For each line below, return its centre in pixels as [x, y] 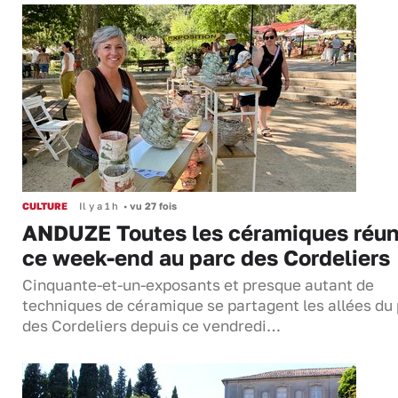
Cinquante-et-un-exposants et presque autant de [198, 285]
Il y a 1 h [99, 205]
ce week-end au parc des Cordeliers [206, 257]
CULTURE [45, 205]
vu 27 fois [152, 205]
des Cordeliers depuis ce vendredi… [151, 326]
